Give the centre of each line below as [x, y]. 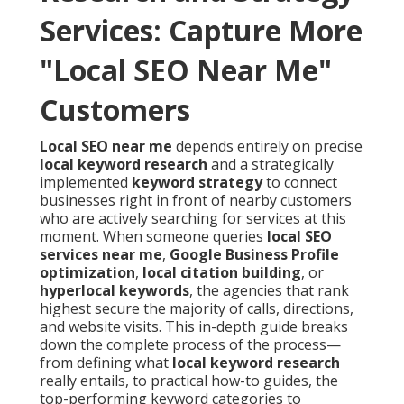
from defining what [106, 363]
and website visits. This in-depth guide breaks [194, 327]
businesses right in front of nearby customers [196, 201]
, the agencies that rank [269, 291]
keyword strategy [197, 183]
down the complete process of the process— [190, 345]
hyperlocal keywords [115, 291]
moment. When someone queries [153, 237]
